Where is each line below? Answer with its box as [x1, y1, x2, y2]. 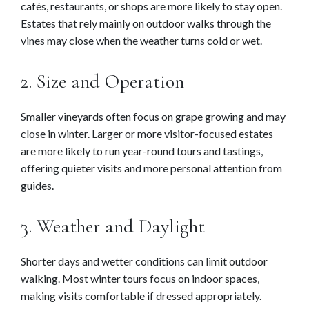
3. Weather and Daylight [21, 215, 205, 239]
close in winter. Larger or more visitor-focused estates [21, 127, 273, 141]
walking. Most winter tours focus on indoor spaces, [21, 272, 259, 286]
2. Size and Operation [21, 70, 184, 94]
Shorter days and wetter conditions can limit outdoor [21, 255, 268, 268]
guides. [21, 179, 54, 192]
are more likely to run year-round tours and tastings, [21, 144, 263, 158]
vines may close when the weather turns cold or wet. [21, 34, 262, 48]
